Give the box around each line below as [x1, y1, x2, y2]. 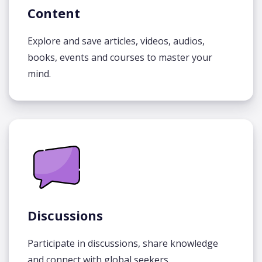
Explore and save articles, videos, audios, [27, 35, 205, 47]
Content [27, 4, 80, 22]
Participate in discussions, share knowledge [27, 237, 218, 250]
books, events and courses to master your [27, 51, 212, 64]
